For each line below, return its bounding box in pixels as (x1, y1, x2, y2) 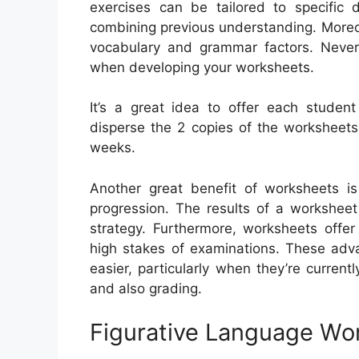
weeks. (90, 139, 135, 156)
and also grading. (90, 280, 202, 296)
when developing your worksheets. (90, 58, 314, 75)
